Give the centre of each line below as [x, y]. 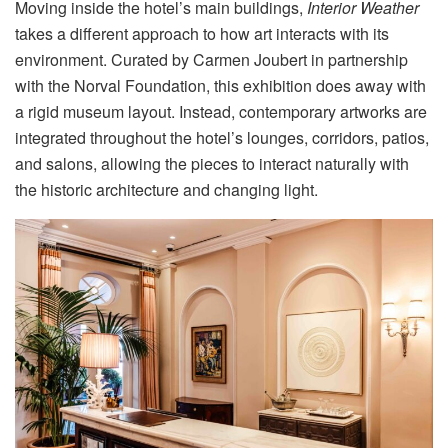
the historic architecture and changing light [164, 190]
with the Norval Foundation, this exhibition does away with [220, 86]
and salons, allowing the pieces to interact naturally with [212, 164]
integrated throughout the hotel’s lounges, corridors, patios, [222, 138]
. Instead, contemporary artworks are [299, 112]
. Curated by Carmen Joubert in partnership [255, 60]
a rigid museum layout [93, 112]
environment [59, 60]
